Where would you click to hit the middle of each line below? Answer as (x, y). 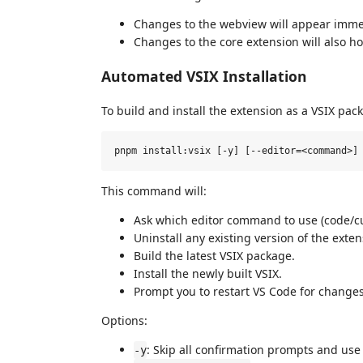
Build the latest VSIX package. (214, 255)
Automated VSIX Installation (204, 77)
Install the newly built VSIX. (208, 273)
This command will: (154, 190)
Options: (124, 320)
